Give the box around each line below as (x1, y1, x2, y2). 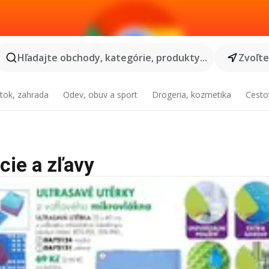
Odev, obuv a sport (63, 89, 138, 100)
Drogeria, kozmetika (151, 89, 231, 100)
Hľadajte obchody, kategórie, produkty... (17, 51, 207, 64)
